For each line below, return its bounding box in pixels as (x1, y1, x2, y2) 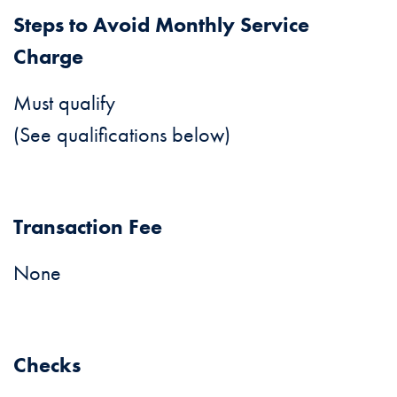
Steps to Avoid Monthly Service (13, 10, 309, 38)
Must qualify (13, 88, 115, 116)
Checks (13, 350, 81, 378)
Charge (13, 42, 83, 70)
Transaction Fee (13, 212, 162, 240)
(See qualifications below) (13, 120, 230, 148)
